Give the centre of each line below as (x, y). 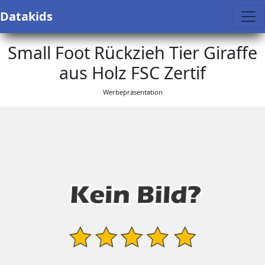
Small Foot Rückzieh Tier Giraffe (132, 52)
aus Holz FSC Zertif (132, 72)
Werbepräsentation (132, 92)
